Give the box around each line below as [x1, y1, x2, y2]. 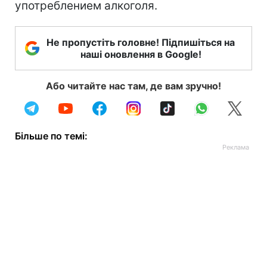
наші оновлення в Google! [80, 48, 201, 60]
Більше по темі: [15, 130, 88, 142]
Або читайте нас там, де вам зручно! [46, 80, 221, 92]
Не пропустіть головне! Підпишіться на [46, 36, 235, 48]
